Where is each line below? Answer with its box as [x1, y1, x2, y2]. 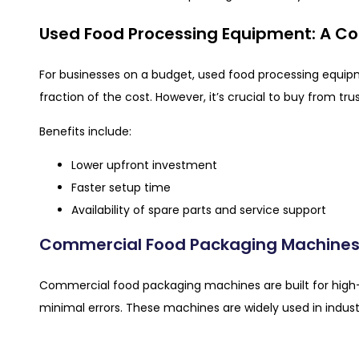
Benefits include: [39, 123, 131, 139]
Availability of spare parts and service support [71, 201, 326, 218]
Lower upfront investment [71, 156, 217, 173]
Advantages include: [39, 333, 153, 350]
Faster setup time [71, 179, 171, 196]
